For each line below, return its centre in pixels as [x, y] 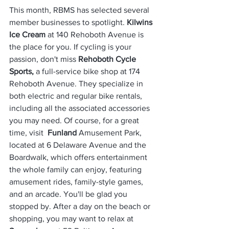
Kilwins [141, 22]
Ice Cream [27, 35]
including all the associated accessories [81, 108]
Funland [62, 133]
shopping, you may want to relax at [72, 219]
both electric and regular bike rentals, [77, 96]
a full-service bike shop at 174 [89, 71]
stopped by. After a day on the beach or [81, 206]
